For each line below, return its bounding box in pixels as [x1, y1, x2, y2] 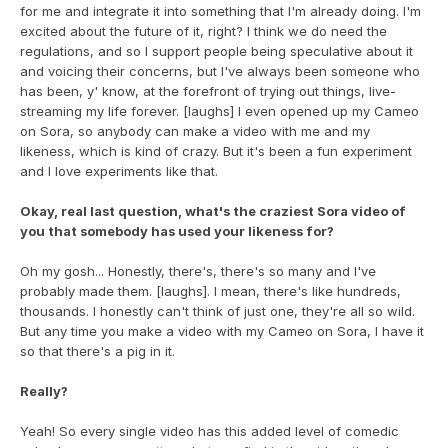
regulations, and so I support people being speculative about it [20, 43, 413, 59]
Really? [20, 383, 68, 399]
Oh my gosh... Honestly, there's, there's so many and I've [20, 263, 376, 279]
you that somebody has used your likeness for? [20, 223, 334, 239]
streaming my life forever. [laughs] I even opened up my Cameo [20, 103, 419, 119]
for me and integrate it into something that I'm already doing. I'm [20, 3, 421, 19]
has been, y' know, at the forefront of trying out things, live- [20, 83, 396, 99]
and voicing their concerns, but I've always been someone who [20, 63, 420, 79]
